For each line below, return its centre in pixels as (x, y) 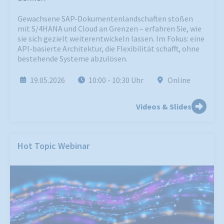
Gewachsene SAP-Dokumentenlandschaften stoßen (105, 19)
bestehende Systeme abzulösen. (72, 59)
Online (179, 80)
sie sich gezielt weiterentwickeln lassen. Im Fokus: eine (111, 39)
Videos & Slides (164, 107)
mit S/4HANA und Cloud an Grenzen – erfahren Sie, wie (109, 29)
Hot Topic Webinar (53, 146)
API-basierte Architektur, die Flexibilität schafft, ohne (108, 49)
